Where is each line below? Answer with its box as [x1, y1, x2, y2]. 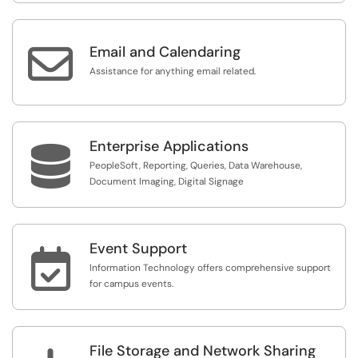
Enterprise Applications [89, 137, 249, 156]
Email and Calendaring [89, 42, 241, 62]
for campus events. [89, 277, 173, 290]
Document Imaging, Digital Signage [89, 175, 244, 188]
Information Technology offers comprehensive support [89, 261, 331, 274]
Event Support [89, 239, 187, 258]
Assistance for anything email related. [89, 65, 256, 78]
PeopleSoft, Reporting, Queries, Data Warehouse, [89, 159, 302, 172]
